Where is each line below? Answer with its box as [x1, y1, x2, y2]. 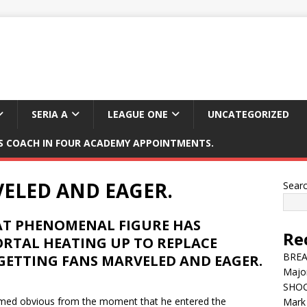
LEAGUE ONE [108, 108, 168, 121]
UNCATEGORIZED [208, 108, 289, 121]
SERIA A [32, 108, 68, 121]
